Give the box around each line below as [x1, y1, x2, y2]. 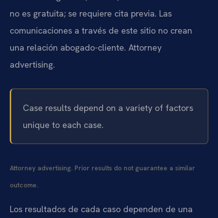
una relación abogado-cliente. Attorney [10, 41, 162, 53]
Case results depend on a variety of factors [23, 102, 193, 113]
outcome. [10, 181, 38, 189]
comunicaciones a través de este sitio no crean [10, 24, 192, 36]
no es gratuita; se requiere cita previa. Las [10, 7, 172, 19]
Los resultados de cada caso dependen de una [10, 203, 193, 215]
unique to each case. [23, 119, 104, 130]
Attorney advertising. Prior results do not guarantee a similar [10, 163, 195, 172]
